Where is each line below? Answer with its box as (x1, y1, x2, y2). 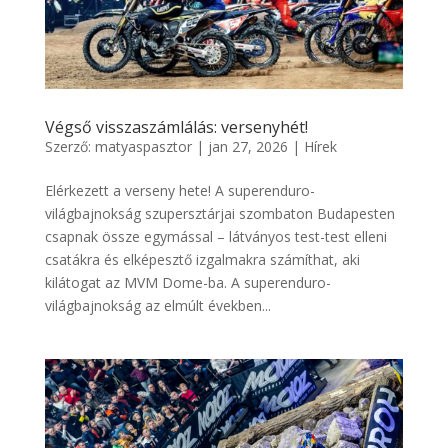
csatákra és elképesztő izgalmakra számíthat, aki (44, 249, 360, 269)
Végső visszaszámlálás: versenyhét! (44, 115, 308, 138)
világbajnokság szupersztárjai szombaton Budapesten (44, 203, 395, 223)
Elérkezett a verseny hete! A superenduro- (44, 180, 315, 200)
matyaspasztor (94, 136, 192, 156)
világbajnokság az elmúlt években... (44, 295, 271, 315)
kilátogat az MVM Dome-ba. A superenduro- (44, 272, 331, 292)
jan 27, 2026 (207, 136, 288, 156)
